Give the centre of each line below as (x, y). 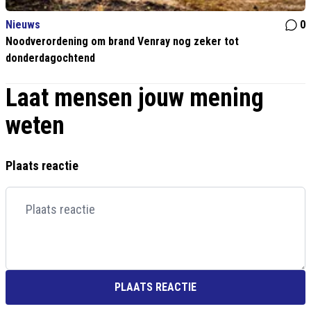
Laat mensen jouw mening (135, 98)
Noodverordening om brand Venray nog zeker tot (122, 42)
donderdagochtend (50, 58)
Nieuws (23, 25)
